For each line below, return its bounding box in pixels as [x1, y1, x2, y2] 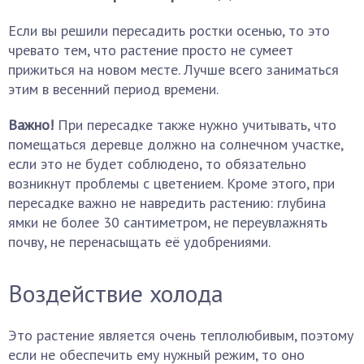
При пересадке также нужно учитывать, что [54, 115, 336, 134]
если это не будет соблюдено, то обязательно [8, 154, 306, 173]
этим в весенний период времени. [8, 80, 219, 98]
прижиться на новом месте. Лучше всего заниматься [8, 60, 339, 79]
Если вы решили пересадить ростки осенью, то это [8, 21, 330, 40]
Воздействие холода [8, 277, 223, 309]
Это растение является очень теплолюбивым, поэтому [8, 326, 353, 344]
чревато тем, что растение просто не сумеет [8, 41, 293, 59]
